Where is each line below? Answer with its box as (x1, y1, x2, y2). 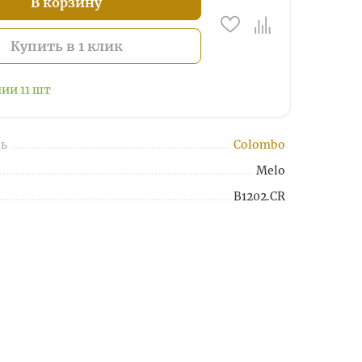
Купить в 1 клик (10, 38, 123, 54)
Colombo (234, 137, 285, 152)
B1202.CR (234, 189, 285, 204)
